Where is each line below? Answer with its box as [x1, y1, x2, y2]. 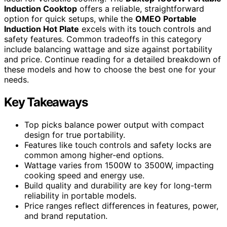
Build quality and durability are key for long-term [24, 180, 212, 191]
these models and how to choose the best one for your [4, 64, 216, 74]
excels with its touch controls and [79, 23, 211, 34]
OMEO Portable [135, 13, 197, 24]
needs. [4, 74, 29, 85]
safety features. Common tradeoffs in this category [4, 33, 202, 44]
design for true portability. [24, 129, 125, 140]
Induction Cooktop [4, 3, 77, 14]
